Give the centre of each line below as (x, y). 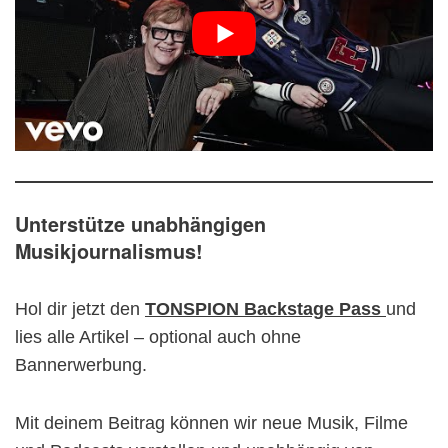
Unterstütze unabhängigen (140, 224)
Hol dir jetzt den (80, 309)
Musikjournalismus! (109, 251)
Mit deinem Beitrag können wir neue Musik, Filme (211, 423)
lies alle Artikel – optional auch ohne (158, 337)
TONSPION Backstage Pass (265, 309)
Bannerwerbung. (81, 365)
